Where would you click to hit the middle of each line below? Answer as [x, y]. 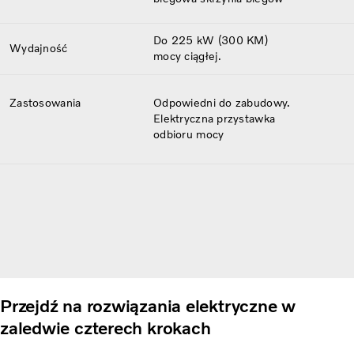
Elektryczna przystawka [215, 119]
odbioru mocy [189, 134]
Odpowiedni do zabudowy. [222, 103]
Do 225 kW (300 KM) [211, 40]
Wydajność [39, 48]
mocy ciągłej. [188, 56]
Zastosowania [45, 103]
